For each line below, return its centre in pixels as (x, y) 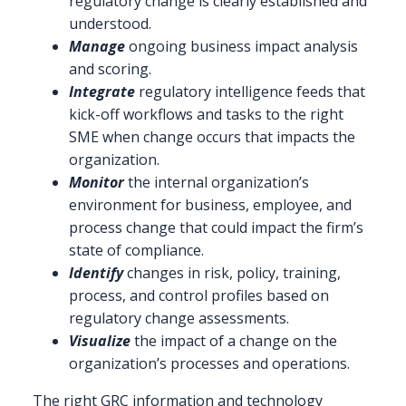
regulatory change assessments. (179, 319)
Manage (97, 47)
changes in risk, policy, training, (232, 273)
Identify (96, 273)
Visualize (100, 341)
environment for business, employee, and (210, 205)
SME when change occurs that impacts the (212, 137)
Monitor (97, 183)
